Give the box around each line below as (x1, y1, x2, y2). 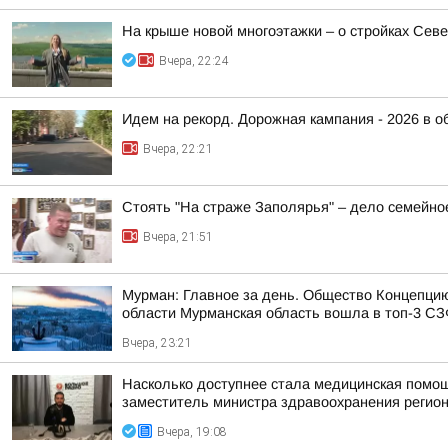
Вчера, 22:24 (159, 54, 229, 68)
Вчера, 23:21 (122, 336, 192, 350)
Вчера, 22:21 (143, 142, 213, 156)
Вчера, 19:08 (157, 425, 227, 439)
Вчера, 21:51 (143, 230, 213, 244)
